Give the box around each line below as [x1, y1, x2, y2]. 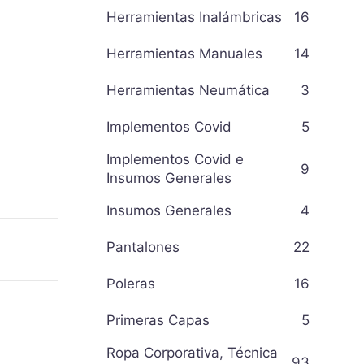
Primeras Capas [106, 312, 210, 328]
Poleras [106, 275, 155, 292]
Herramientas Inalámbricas [106, 9, 282, 25]
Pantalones [106, 239, 180, 255]
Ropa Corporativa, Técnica [106, 344, 278, 361]
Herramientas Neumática [106, 82, 270, 98]
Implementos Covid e [106, 151, 244, 167]
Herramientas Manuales [106, 45, 262, 62]
